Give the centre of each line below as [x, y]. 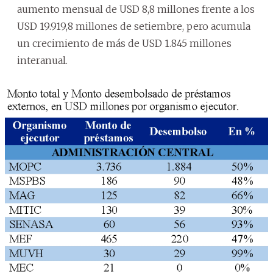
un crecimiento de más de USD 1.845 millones [124, 43]
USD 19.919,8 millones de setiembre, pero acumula [134, 26]
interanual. [42, 60]
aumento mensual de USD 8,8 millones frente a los [136, 9]
